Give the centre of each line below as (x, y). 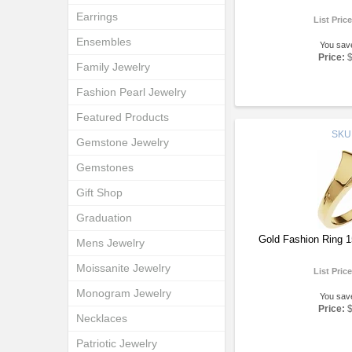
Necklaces (102, 318)
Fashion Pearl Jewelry (131, 92)
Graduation (104, 218)
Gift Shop (99, 192)
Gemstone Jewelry (123, 142)
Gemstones (105, 167)
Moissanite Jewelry (123, 268)
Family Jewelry (113, 67)
